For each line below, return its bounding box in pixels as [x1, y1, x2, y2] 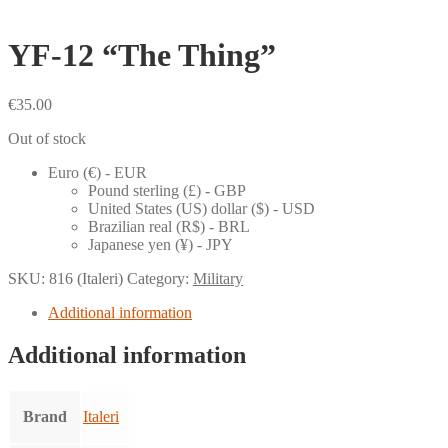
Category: [127, 269, 193, 287]
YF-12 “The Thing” [8, 37, 276, 74]
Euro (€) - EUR [48, 163, 147, 181]
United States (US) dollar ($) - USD [88, 199, 315, 217]
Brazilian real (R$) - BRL [88, 217, 250, 235]
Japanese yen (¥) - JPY [88, 235, 233, 253]
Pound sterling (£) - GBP [88, 181, 246, 199]
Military [193, 269, 243, 287]
